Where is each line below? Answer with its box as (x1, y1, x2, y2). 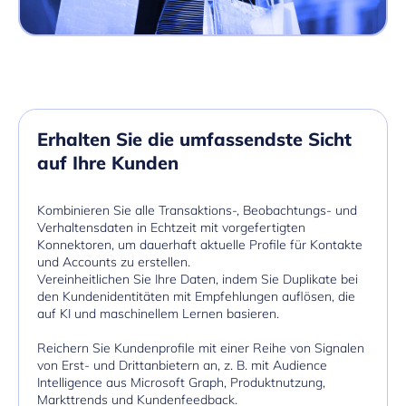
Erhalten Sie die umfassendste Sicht (37, 127, 352, 150)
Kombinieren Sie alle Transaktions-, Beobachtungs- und (37, 201, 357, 218)
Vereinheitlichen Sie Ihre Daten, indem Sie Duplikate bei (37, 270, 358, 287)
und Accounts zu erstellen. (37, 253, 190, 270)
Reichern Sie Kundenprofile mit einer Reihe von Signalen (37, 339, 364, 356)
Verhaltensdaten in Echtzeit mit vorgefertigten (37, 218, 305, 236)
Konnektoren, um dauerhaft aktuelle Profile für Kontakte (37, 236, 362, 253)
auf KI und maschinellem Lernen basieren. (37, 304, 279, 322)
